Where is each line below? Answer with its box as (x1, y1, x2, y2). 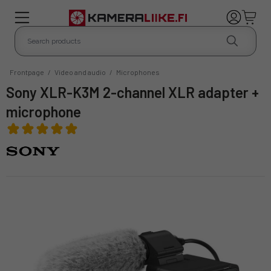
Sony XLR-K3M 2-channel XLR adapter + (6, 83, 15, 101)
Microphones (116, 67, 160, 76)
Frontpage (10, 67, 44, 76)
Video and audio (54, 67, 106, 76)
